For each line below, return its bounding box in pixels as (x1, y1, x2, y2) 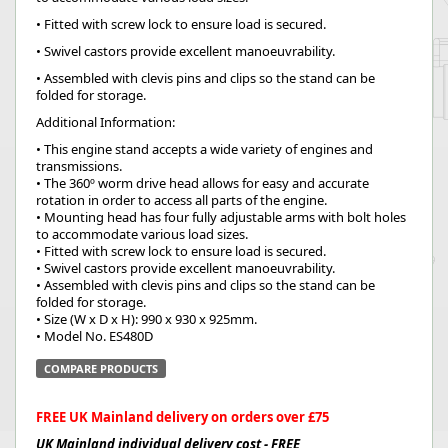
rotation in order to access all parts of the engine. (36, 191, 327, 209)
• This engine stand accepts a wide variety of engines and (36, 140, 373, 158)
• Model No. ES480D (36, 327, 153, 345)
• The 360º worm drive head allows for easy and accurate (36, 174, 369, 192)
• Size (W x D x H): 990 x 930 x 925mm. (36, 310, 257, 328)
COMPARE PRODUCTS (44, 361, 158, 376)
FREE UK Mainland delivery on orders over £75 (36, 408, 329, 426)
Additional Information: (36, 113, 175, 131)
